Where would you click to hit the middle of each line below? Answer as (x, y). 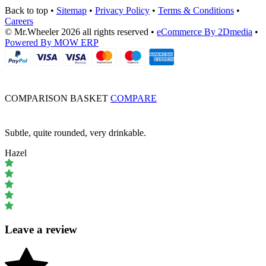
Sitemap (72, 11)
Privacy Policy (122, 11)
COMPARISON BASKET (56, 99)
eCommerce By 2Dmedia (205, 32)
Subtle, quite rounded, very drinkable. (75, 133)
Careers (19, 21)
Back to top (26, 11)
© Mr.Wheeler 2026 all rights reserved (77, 32)
